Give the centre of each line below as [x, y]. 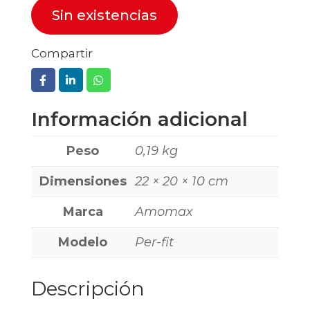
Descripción [88, 289]
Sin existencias [104, 16]
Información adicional [139, 119]
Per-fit [154, 243]
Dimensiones [83, 182]
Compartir [62, 54]
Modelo [83, 243]
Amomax [164, 212]
